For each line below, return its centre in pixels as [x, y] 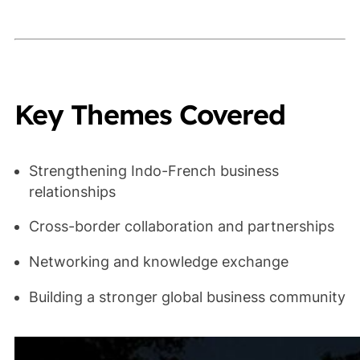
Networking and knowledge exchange [158, 262]
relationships [72, 191]
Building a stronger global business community [187, 297]
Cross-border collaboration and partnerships [181, 227]
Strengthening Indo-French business [153, 170]
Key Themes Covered [149, 114]
